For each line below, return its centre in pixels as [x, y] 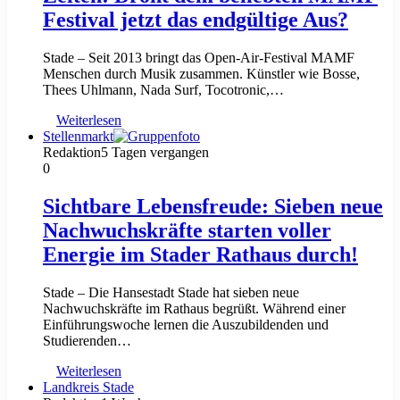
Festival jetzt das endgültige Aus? [196, 20]
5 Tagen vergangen [155, 153]
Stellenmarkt [78, 137]
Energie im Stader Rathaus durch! [200, 254]
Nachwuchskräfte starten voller [187, 230]
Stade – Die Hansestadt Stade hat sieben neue [171, 292]
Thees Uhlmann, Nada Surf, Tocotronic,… [163, 90]
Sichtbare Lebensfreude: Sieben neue [213, 206]
